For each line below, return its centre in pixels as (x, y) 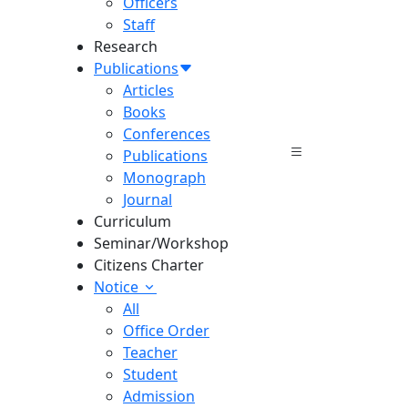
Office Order (166, 331)
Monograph (164, 178)
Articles (148, 90)
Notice (116, 287)
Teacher (150, 352)
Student (150, 374)
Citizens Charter (149, 265)
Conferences (167, 134)
